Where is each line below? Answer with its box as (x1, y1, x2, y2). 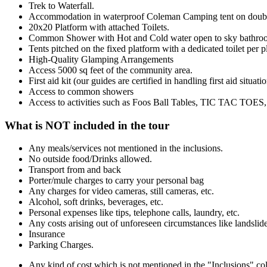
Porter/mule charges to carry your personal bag (29, 175, 206, 186)
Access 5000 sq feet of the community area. (29, 64, 193, 75)
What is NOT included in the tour (5, 119, 169, 132)
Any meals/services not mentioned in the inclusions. (29, 143, 223, 154)
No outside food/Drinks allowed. (29, 154, 152, 164)
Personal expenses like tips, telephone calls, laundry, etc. (29, 207, 240, 218)
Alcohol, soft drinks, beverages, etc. (29, 197, 163, 207)
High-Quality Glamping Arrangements (29, 54, 173, 64)
